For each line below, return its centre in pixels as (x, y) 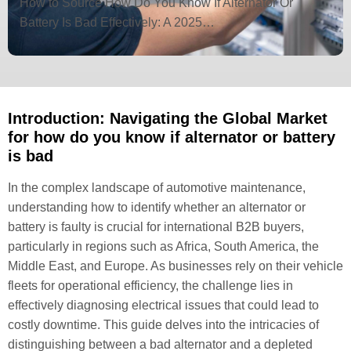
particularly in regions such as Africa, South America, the (163, 246)
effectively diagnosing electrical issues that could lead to (163, 305)
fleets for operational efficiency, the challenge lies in (150, 286)
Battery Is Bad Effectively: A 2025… (117, 22)
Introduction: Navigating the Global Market (168, 118)
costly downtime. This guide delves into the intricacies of (163, 325)
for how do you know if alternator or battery (172, 137)
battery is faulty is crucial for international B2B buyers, (156, 227)
